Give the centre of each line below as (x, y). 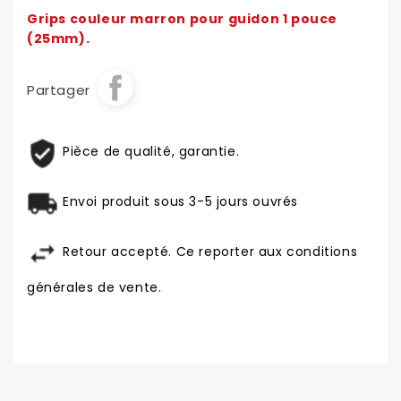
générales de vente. (94, 288)
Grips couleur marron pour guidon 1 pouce (183, 19)
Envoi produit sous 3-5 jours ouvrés (180, 202)
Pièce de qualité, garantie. (151, 152)
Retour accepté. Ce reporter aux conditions (210, 252)
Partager (59, 90)
